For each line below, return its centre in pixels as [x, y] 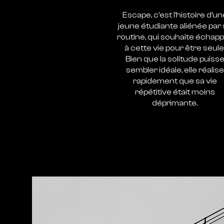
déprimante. [175, 103]
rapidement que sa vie [175, 81]
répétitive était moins [175, 92]
